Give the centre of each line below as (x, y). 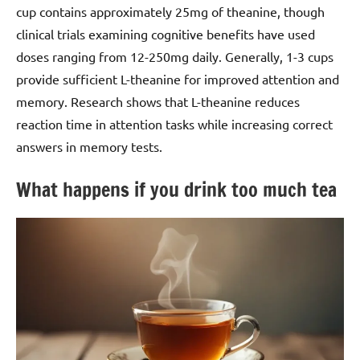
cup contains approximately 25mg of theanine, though (170, 12)
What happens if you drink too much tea (176, 190)
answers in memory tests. (89, 147)
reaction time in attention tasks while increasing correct (174, 124)
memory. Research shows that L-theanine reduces (158, 102)
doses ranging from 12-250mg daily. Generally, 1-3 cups (175, 57)
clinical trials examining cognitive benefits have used (166, 34)
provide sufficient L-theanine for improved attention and (178, 79)
